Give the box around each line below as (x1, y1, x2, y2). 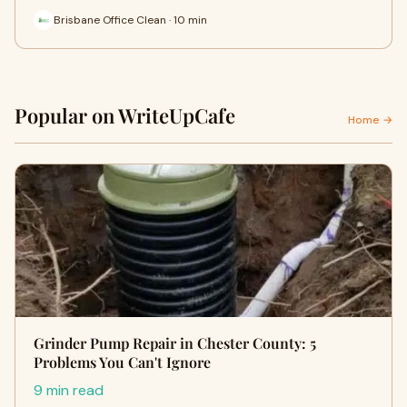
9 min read (34, 381, 104, 400)
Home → (348, 113, 392, 127)
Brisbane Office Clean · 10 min (54, 12, 207, 27)
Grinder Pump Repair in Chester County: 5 (34, 333, 316, 352)
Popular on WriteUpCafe (15, 102, 235, 129)
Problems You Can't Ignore (34, 352, 211, 372)
